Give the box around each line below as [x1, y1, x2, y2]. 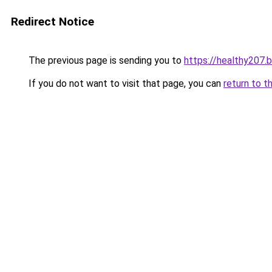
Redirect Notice [11, 15, 94, 29]
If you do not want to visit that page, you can [26, 78, 223, 89]
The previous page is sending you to [26, 55, 184, 66]
